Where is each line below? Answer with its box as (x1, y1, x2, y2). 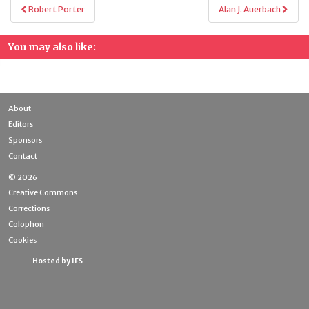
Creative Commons (8, 188, 77, 197)
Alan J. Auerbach (219, 4, 282, 14)
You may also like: (8, 41, 96, 53)
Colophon (8, 219, 44, 229)
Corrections (8, 203, 50, 213)
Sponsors (8, 135, 42, 145)
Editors (8, 119, 33, 129)
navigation (10, 14, 112, 39)
